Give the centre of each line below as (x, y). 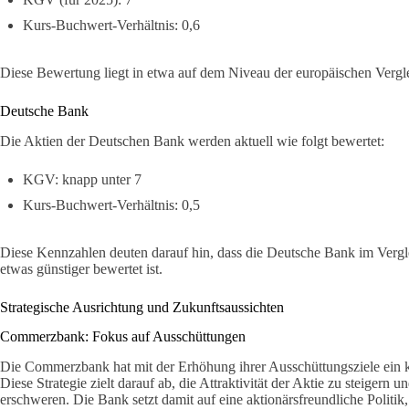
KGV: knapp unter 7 (82, 179)
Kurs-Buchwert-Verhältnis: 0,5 (111, 204)
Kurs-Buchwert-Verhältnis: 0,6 (111, 25)
